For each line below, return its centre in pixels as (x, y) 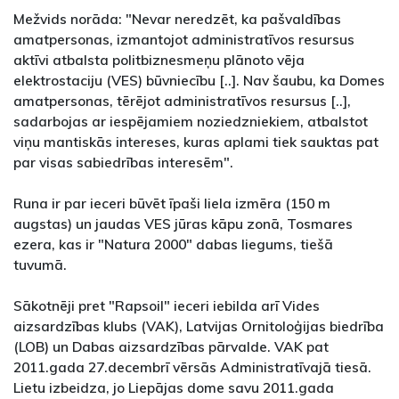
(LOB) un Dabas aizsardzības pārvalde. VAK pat (171, 347)
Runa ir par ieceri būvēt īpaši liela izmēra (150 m (172, 204)
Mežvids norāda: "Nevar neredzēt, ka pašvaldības (177, 19)
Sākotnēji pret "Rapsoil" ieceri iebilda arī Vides (167, 306)
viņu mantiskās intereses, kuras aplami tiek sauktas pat (196, 142)
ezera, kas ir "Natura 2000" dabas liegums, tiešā (173, 244)
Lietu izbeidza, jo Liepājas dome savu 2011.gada (174, 388)
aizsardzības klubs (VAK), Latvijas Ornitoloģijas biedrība (199, 326)
